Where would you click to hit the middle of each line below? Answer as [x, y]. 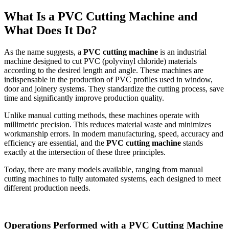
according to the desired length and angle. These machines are [104, 71]
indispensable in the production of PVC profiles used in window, [108, 80]
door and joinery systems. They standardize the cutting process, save [114, 89]
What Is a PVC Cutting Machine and [101, 17]
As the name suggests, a [44, 52]
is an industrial [182, 52]
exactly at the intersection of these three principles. [85, 152]
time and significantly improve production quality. [84, 98]
